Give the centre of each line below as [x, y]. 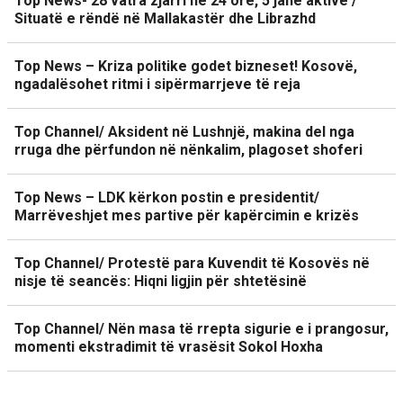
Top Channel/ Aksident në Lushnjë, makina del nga [184, 132]
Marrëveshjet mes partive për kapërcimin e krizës [187, 215]
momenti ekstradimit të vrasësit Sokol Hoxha [169, 347]
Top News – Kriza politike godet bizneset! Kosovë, [186, 66]
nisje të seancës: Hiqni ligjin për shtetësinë [161, 281]
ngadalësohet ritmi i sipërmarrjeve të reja [157, 84]
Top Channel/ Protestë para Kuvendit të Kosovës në [192, 263]
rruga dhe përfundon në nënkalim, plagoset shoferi [188, 150]
